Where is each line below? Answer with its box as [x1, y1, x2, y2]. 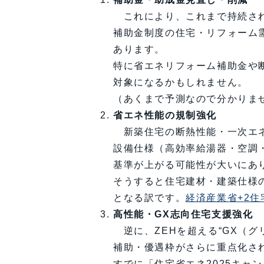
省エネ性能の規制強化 [113, 110, 217, 121]
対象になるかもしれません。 [113, 77, 248, 88]
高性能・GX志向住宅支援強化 [113, 209, 253, 220]
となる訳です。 [113, 193, 186, 203]
